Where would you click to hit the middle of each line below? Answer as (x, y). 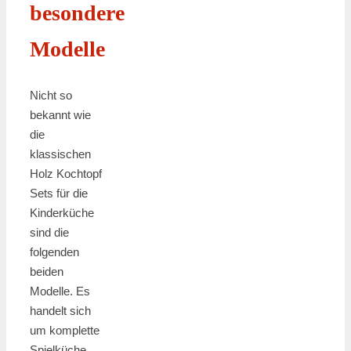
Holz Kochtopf (66, 173)
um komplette (65, 330)
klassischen (60, 154)
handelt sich (60, 310)
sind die (49, 232)
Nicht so (51, 95)
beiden (47, 271)
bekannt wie (60, 114)
